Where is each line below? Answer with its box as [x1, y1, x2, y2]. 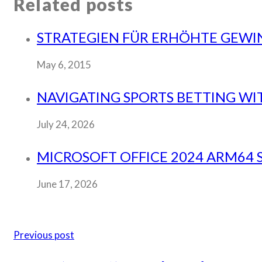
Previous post [13, 228, 74, 241]
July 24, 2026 [37, 118, 95, 131]
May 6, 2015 [37, 58, 91, 71]
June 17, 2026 [37, 177, 98, 190]
